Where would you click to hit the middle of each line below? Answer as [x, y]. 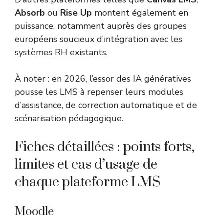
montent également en [140, 13]
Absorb [30, 13]
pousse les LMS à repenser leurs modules [99, 92]
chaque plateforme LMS [88, 182]
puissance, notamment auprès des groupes [101, 26]
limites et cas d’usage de [86, 165]
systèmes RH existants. [61, 53]
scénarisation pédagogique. [69, 119]
